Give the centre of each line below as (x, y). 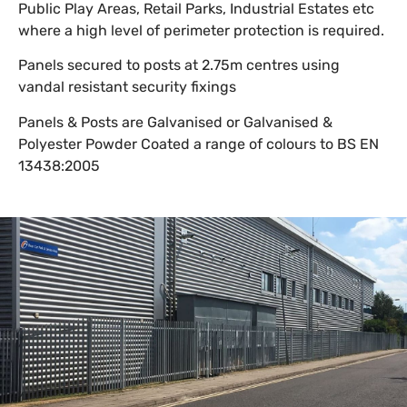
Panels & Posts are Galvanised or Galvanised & (175, 122)
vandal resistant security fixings (127, 87)
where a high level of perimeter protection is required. (201, 30)
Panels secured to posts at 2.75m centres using (179, 65)
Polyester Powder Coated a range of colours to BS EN (199, 144)
